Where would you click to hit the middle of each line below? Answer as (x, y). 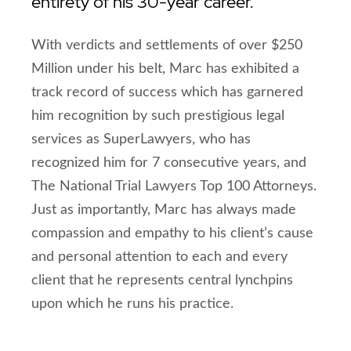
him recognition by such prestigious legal (158, 116)
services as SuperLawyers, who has (141, 139)
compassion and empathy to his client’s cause (172, 233)
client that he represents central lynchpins (162, 280)
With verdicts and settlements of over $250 (167, 45)
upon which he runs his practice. (132, 304)
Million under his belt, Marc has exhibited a (165, 69)
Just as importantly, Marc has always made (164, 210)
